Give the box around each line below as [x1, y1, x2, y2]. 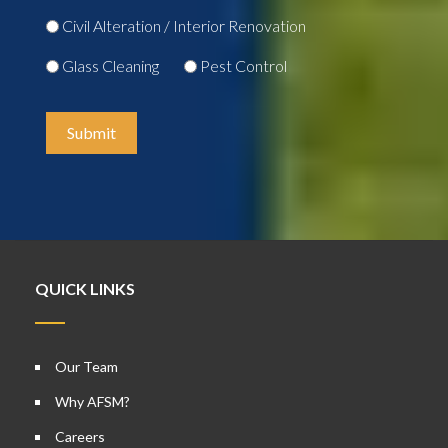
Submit [67, 123, 116, 142]
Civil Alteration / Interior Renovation [62, 16, 306, 35]
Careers [55, 428, 105, 445]
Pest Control [200, 56, 287, 75]
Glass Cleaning [62, 56, 159, 75]
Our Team [55, 358, 118, 375]
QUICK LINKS [35, 279, 135, 298]
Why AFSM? [55, 393, 130, 410]
